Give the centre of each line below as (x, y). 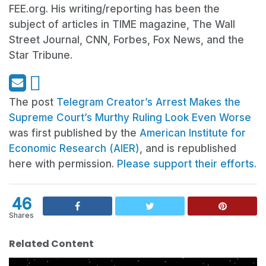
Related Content (51, 244)
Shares (21, 216)
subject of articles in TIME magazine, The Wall (122, 25)
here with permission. (63, 164)
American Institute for (193, 133)
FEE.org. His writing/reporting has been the (114, 9)
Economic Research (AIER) (74, 149)
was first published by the (74, 133)
